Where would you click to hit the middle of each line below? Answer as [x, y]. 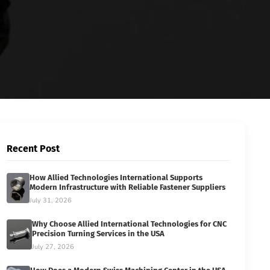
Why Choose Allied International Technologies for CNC [130, 224]
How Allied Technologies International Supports [116, 178]
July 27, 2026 [53, 247]
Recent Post [33, 148]
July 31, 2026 [50, 201]
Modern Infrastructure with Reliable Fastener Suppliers [127, 187]
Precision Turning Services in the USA [99, 234]
